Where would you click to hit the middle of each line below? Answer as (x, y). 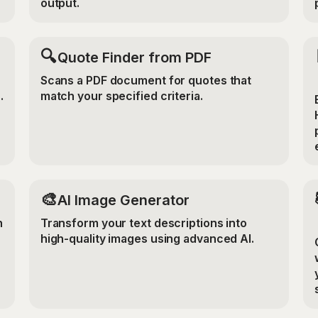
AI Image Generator (123, 201)
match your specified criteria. (121, 96)
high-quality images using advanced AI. (147, 238)
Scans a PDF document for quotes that (146, 80)
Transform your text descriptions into (144, 223)
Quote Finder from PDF (134, 57)
